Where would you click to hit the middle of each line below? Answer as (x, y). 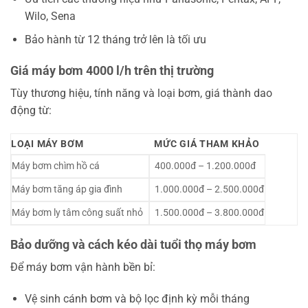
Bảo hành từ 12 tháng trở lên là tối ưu (115, 40)
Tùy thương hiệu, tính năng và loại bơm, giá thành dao (141, 93)
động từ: (31, 110)
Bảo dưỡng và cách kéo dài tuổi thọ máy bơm (133, 244)
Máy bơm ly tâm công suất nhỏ (77, 212)
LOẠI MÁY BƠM (47, 144)
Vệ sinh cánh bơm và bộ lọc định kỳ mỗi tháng (137, 298)
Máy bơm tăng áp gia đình (67, 189)
